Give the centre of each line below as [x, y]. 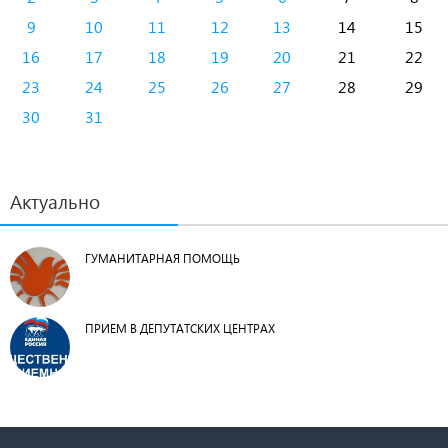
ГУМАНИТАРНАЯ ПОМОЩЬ [162, 258]
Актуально [55, 201]
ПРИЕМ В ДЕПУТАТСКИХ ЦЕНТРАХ [180, 328]
